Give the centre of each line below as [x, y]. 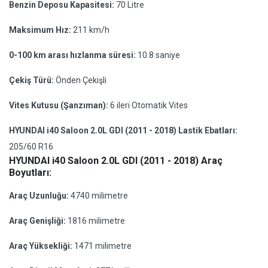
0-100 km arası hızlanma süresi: [73, 55]
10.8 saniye [159, 55]
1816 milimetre [96, 221]
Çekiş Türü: [32, 80]
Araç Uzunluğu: [40, 196]
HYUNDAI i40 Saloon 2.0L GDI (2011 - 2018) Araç [116, 161]
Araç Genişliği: [38, 221]
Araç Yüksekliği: [42, 246]
